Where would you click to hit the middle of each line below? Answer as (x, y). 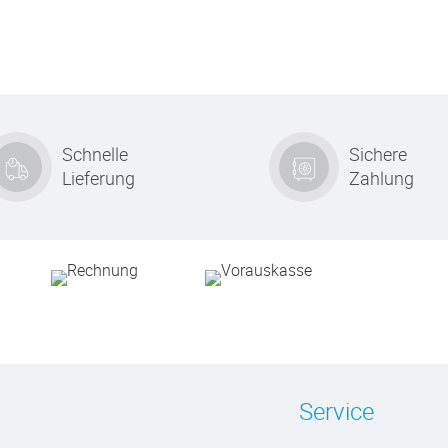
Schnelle (94, 154)
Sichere (378, 154)
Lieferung (98, 178)
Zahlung (381, 178)
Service (336, 411)
